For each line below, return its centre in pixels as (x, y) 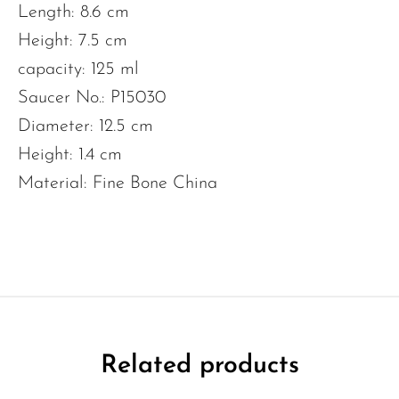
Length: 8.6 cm (73, 13)
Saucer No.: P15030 (92, 98)
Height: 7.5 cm (73, 41)
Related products (199, 366)
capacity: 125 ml (78, 70)
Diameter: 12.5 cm (85, 127)
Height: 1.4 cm (70, 155)
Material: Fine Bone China (118, 184)
